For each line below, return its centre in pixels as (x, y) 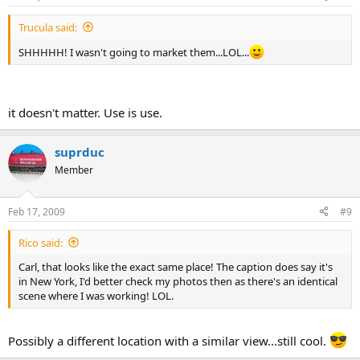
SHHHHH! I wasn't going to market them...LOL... (134, 52)
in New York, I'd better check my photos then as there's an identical (178, 281)
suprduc (80, 152)
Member (74, 170)
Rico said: (41, 242)
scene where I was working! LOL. (96, 295)
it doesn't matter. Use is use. (85, 113)
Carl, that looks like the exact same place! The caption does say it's (176, 266)
